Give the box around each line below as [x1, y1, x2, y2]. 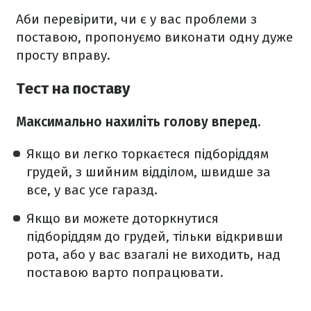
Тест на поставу [16, 79, 131, 99]
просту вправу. [16, 47, 110, 63]
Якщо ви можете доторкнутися [26, 210, 219, 227]
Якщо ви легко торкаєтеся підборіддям [26, 146, 269, 162]
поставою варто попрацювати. [26, 264, 224, 281]
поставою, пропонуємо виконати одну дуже [16, 29, 293, 45]
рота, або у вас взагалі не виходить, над [26, 246, 280, 263]
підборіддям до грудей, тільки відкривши [26, 228, 283, 245]
